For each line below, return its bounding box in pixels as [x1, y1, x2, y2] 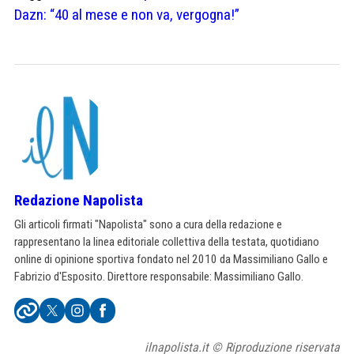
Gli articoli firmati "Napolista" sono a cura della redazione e [14, 217, 282, 232]
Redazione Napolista [14, 191, 143, 210]
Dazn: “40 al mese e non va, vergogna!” [14, 6, 239, 24]
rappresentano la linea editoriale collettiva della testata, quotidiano [14, 235, 319, 250]
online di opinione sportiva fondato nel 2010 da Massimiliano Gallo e [14, 252, 328, 267]
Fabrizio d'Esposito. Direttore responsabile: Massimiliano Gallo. [14, 269, 303, 284]
